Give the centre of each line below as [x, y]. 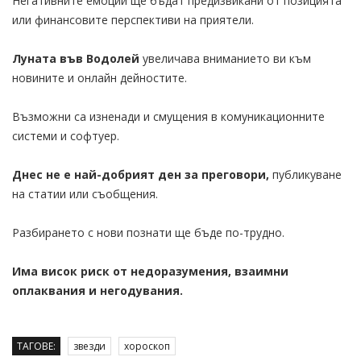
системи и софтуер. [66, 135]
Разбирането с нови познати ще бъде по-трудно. [148, 232]
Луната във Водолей [76, 58]
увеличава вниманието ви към [225, 58]
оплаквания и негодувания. [98, 290]
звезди [89, 346]
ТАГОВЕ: [36, 346]
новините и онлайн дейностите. [100, 77]
